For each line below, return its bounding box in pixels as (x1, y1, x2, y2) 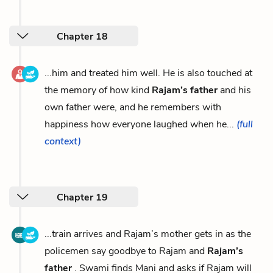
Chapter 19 (57, 191, 108, 204)
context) (44, 135, 81, 148)
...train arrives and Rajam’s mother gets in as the (44, 227, 251, 241)
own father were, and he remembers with (44, 101, 221, 114)
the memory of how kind (44, 83, 152, 97)
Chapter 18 (57, 30, 108, 43)
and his (218, 83, 251, 97)
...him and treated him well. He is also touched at (44, 66, 252, 80)
